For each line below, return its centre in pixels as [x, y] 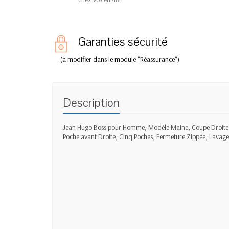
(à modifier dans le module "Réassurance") [120, 60]
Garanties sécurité [123, 42]
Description [91, 103]
